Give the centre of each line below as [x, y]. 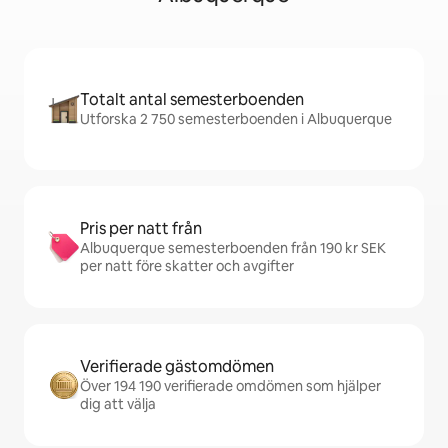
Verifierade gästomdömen [177, 366]
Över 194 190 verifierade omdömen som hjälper [230, 386]
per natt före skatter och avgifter [187, 266]
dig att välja [118, 404]
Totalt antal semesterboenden [192, 99]
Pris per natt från [141, 228]
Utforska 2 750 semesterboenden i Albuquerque [236, 119]
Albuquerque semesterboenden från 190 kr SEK [233, 248]
